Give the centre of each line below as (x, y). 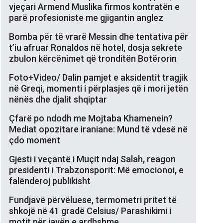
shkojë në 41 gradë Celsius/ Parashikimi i (90, 211)
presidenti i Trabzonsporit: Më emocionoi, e (96, 170)
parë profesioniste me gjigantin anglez (86, 17)
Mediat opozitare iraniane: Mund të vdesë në (98, 129)
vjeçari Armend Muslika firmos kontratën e (94, 6)
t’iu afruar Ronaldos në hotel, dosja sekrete (96, 47)
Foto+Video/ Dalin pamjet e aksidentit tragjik (98, 77)
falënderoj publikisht (50, 181)
